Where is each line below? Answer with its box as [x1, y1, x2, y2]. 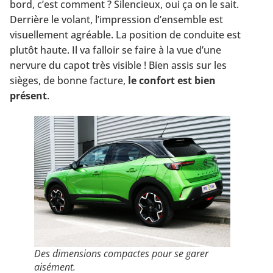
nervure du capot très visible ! [10, 58, 149, 72]
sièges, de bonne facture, [10, 73, 128, 87]
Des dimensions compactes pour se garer [34, 246, 208, 260]
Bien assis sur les [149, 58, 227, 72]
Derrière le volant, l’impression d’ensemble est [10, 12, 223, 26]
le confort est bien [128, 73, 216, 87]
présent [10, 88, 47, 102]
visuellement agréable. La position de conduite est [10, 27, 241, 41]
